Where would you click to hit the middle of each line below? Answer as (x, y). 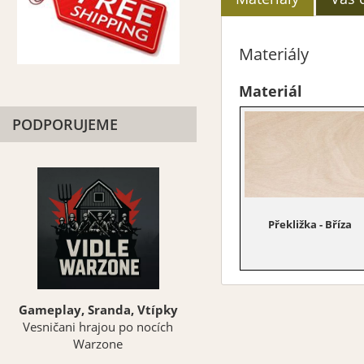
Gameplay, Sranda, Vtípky (98, 310)
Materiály (274, 54)
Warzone (98, 344)
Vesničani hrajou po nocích (98, 327)
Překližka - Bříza (310, 224)
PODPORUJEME (65, 124)
